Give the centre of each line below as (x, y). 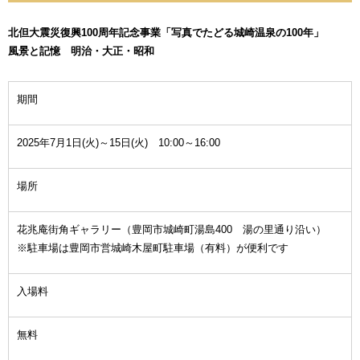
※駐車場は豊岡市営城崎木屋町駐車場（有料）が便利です (153, 248)
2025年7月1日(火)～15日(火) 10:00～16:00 (119, 143)
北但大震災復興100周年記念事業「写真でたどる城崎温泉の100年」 (166, 33)
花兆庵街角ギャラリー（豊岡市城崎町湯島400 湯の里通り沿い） (172, 230)
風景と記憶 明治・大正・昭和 (81, 51)
